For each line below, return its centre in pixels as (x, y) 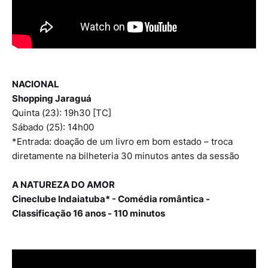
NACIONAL (36, 84)
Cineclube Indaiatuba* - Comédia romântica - (111, 199)
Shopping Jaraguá (52, 99)
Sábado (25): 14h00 (53, 127)
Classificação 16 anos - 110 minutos (89, 214)
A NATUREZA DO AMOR (63, 185)
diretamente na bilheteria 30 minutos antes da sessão (126, 156)
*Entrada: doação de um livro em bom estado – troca (122, 142)
